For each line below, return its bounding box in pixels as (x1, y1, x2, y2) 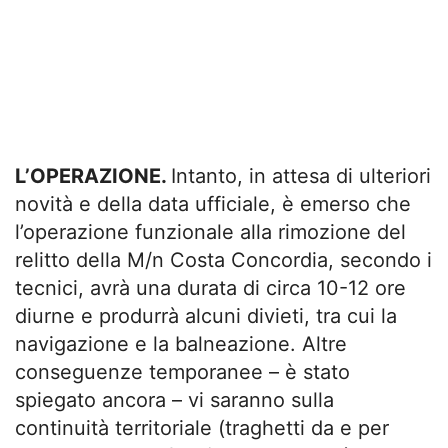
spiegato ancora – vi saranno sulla (15, 388, 334, 413)
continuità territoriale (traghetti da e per (15, 416, 389, 441)
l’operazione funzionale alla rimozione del (15, 220, 406, 245)
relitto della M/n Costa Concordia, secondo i (15, 248, 432, 273)
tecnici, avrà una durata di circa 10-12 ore (15, 276, 406, 301)
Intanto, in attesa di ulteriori (171, 164, 431, 189)
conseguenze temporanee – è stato (15, 360, 350, 385)
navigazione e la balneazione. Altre (15, 332, 347, 357)
